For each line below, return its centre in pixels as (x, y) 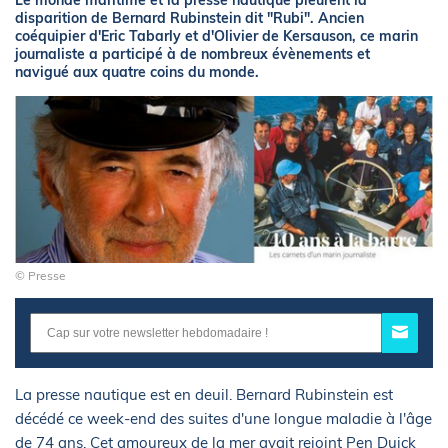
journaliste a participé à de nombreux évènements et (192, 54)
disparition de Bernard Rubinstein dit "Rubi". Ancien (189, 18)
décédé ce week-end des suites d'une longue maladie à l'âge (223, 419)
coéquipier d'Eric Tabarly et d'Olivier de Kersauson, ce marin (216, 36)
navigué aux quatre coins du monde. (137, 72)
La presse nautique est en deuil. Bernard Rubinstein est (204, 395)
